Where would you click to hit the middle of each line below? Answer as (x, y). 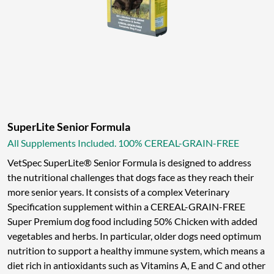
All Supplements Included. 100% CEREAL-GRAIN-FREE (123, 143)
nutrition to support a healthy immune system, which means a (136, 251)
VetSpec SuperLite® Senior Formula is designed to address (129, 163)
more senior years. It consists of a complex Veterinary (118, 192)
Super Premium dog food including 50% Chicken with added (132, 221)
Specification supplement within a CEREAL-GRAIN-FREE (126, 207)
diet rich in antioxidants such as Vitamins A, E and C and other (136, 265)
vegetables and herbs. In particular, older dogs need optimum (134, 236)
